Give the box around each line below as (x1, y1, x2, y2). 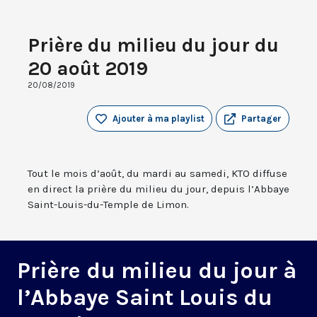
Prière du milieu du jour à (17, 258, 296, 284)
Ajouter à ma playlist (113, 113, 204, 125)
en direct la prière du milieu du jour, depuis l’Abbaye (28, 183, 289, 196)
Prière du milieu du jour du (28, 33, 279, 57)
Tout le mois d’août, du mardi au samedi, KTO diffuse (28, 167, 287, 180)
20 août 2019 (28, 57, 148, 81)
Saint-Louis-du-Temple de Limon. (28, 198, 189, 212)
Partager (241, 113, 282, 125)
